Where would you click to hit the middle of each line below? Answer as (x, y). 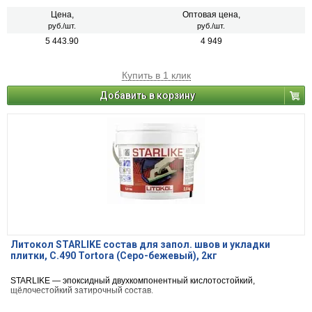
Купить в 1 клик (156, 76)
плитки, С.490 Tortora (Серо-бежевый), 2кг (114, 256)
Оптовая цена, (211, 15)
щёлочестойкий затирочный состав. (82, 291)
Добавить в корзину (147, 96)
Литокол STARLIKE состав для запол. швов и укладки (140, 245)
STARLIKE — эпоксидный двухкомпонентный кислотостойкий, (133, 281)
